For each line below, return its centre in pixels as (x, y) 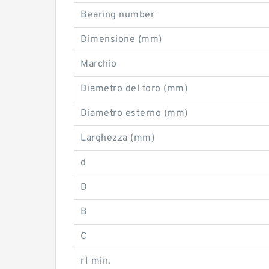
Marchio (99, 64)
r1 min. (96, 261)
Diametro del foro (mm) (134, 89)
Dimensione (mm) (121, 40)
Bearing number (117, 15)
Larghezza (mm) (117, 138)
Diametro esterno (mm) (134, 113)
